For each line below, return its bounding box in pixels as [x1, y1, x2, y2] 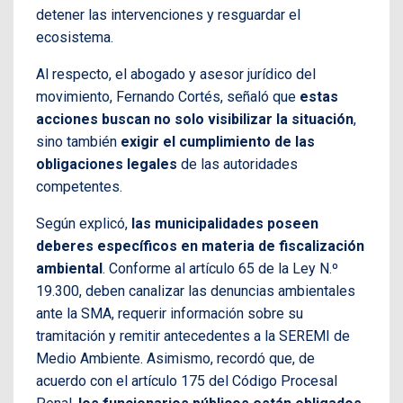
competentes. [36, 178, 122, 196]
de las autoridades [177, 156, 298, 174]
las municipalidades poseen [131, 215, 318, 233]
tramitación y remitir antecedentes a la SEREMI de [36, 327, 350, 345]
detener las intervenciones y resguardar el [36, 6, 300, 24]
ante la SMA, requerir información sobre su [36, 305, 303, 323]
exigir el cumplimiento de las [121, 133, 315, 151]
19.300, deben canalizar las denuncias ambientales [36, 282, 355, 300]
